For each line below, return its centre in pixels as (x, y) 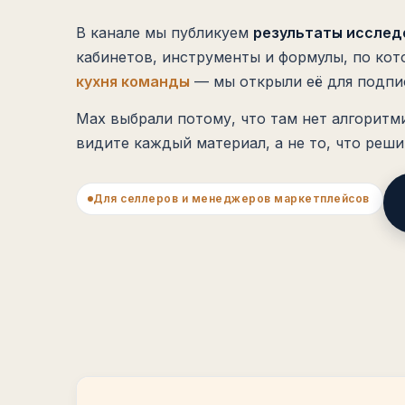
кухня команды (133, 81)
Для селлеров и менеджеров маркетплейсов (231, 198)
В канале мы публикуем (165, 33)
